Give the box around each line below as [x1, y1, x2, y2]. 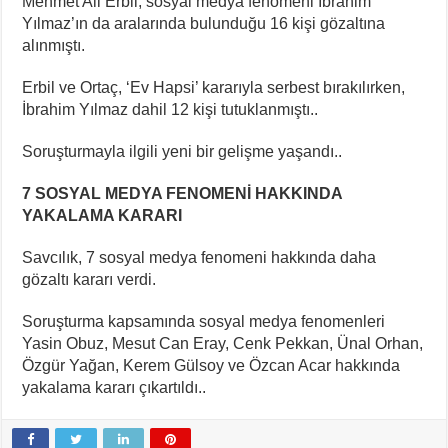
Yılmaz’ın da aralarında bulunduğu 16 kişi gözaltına [22, 14, 386, 32]
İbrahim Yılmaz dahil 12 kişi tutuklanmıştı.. [22, 100, 319, 118]
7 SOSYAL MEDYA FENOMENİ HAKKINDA [22, 184, 343, 202]
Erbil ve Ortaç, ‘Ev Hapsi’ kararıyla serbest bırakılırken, [22, 78, 406, 96]
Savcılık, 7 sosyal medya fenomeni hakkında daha [22, 248, 377, 266]
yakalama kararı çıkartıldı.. [22, 378, 207, 396]
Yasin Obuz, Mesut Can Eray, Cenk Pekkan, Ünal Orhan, [22, 334, 424, 352]
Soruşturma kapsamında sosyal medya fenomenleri [22, 312, 386, 330]
